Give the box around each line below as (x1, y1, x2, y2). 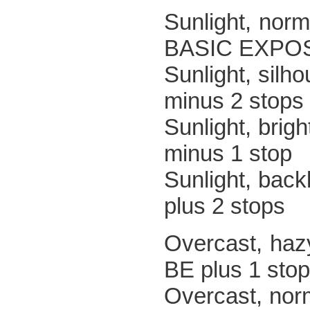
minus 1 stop (164, 140, 292, 166)
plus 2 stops (164, 193, 285, 219)
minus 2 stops (164, 88, 304, 113)
